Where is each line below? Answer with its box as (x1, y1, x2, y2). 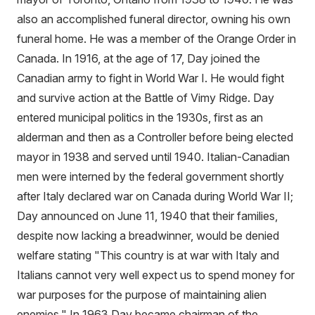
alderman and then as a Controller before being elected (17, 129, 293, 144)
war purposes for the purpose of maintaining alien (17, 287, 266, 302)
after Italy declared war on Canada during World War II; (17, 188, 293, 203)
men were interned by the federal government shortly (17, 169, 284, 184)
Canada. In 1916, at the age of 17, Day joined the (17, 51, 260, 65)
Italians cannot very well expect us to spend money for (17, 267, 295, 282)
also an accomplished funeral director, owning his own (17, 11, 290, 26)
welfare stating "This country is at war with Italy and (17, 247, 279, 262)
